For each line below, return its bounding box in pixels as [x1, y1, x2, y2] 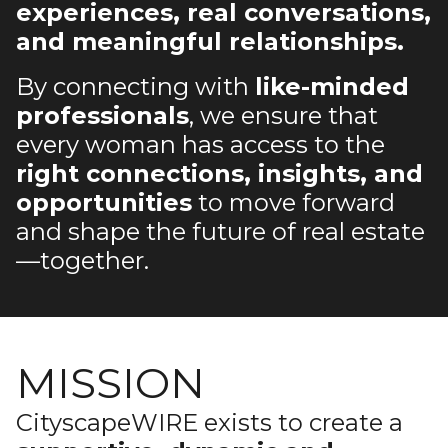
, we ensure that [189, 101, 378, 130]
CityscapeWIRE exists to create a [16, 408, 403, 437]
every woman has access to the [16, 130, 385, 159]
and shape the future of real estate [16, 217, 425, 246]
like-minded [255, 72, 409, 101]
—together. [16, 246, 149, 275]
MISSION [16, 357, 205, 409]
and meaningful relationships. [16, 27, 404, 56]
